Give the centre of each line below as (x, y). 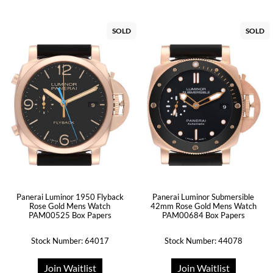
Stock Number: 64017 (70, 241)
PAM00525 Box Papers (70, 215)
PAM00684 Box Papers (203, 215)
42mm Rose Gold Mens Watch (203, 206)
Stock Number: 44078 (203, 241)
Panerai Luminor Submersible (203, 197)
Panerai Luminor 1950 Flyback (70, 197)
